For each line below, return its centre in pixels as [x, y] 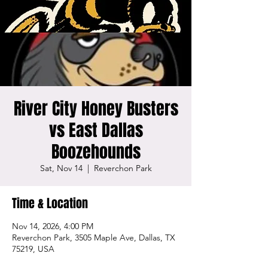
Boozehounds [96, 152]
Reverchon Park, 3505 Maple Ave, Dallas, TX [94, 237]
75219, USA [33, 249]
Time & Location [50, 203]
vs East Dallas [96, 130]
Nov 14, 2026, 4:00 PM [53, 226]
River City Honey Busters [96, 109]
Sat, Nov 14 [61, 168]
